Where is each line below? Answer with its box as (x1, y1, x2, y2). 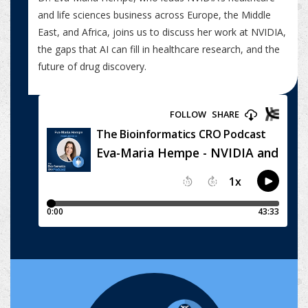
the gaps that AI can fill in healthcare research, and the (37, 43, 280, 56)
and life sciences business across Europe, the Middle (37, 8, 271, 22)
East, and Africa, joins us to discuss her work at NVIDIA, (37, 25, 286, 39)
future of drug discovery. (37, 60, 146, 74)
